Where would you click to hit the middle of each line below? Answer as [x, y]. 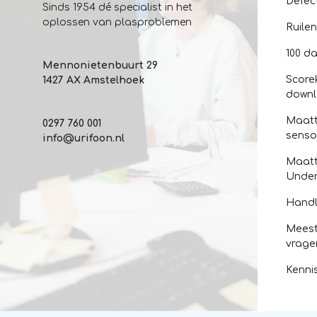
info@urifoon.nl [83, 138]
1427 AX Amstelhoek [93, 80]
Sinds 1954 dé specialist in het [117, 7]
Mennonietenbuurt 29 [100, 65]
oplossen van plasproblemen [117, 22]
